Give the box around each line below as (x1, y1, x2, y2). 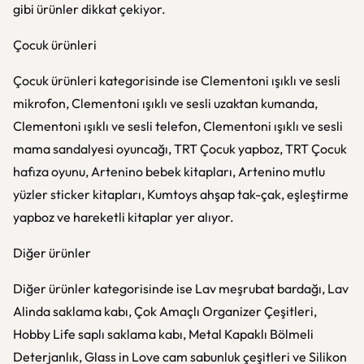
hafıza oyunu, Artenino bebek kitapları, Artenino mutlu (13, 163, 325, 180)
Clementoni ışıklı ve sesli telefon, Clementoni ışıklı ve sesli (13, 118, 343, 134)
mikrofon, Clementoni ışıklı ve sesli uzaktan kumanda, (13, 95, 318, 111)
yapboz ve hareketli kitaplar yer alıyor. (13, 209, 234, 225)
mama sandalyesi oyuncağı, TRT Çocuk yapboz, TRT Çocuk (13, 141, 347, 157)
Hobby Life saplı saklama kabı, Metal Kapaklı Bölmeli (13, 326, 314, 342)
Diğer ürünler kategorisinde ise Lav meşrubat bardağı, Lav (13, 280, 349, 297)
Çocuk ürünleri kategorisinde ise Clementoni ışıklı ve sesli (13, 72, 340, 89)
